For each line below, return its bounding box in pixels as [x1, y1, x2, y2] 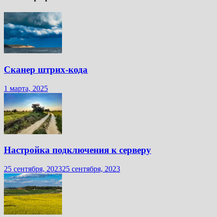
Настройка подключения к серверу [4, 145, 151, 155]
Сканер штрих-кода [4, 64, 88, 75]
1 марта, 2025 [4, 84, 48, 93]
